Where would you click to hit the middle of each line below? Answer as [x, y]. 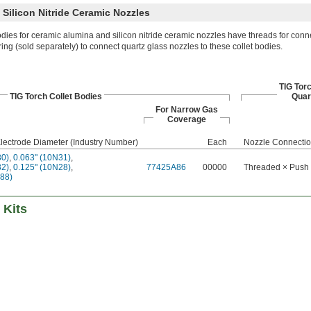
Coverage [187, 120]
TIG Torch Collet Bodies [56, 97]
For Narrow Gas [187, 110]
